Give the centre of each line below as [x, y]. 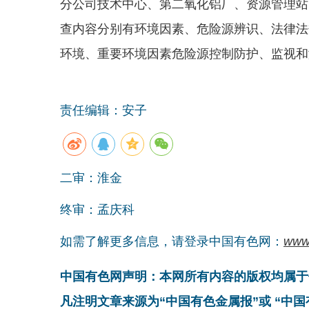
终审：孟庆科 [97, 209]
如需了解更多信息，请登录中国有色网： [172, 241]
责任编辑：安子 [103, 110]
